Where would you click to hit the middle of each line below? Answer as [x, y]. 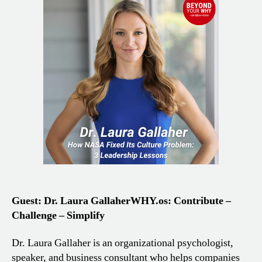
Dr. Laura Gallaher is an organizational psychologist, [123, 243]
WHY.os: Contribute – [181, 201]
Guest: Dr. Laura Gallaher [71, 201]
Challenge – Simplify [58, 215]
